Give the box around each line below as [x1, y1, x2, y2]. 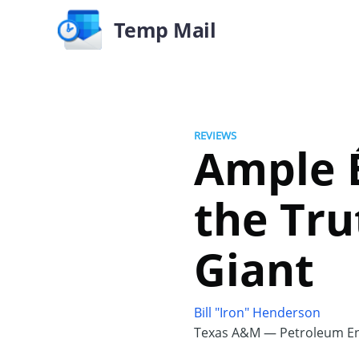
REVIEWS [194, 128, 236, 143]
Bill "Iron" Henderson [194, 304, 321, 321]
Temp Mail [113, 15, 216, 43]
